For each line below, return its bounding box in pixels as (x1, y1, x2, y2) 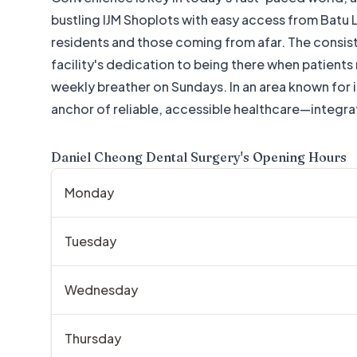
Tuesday (65, 233, 116, 249)
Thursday (65, 330, 121, 347)
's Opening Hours (241, 149, 347, 165)
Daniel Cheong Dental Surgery (51, 149, 241, 165)
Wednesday (65, 281, 138, 298)
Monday (65, 184, 114, 201)
